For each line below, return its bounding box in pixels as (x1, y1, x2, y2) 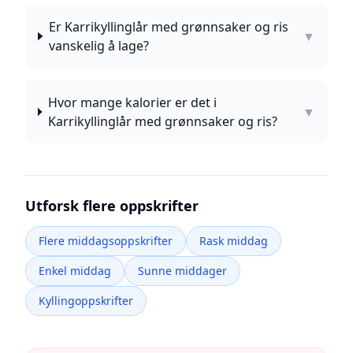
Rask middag (199, 233, 268, 248)
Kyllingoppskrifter (39, 293, 133, 308)
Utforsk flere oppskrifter (25, 196, 199, 215)
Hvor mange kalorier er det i (47, 94, 217, 111)
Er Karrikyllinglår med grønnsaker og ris (49, 18, 288, 35)
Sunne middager (138, 263, 227, 278)
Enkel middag (39, 263, 111, 278)
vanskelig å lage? (49, 37, 149, 54)
